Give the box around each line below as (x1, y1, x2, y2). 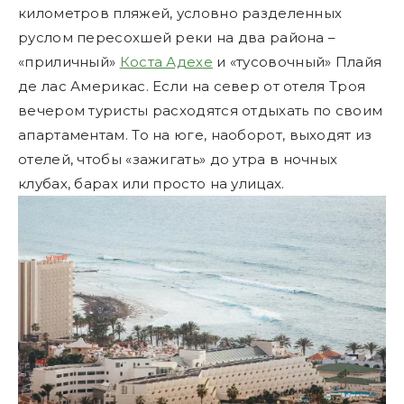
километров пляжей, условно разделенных (18, 4, 343, 22)
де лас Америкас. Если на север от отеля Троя (18, 77, 366, 95)
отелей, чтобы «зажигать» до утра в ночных (18, 150, 338, 168)
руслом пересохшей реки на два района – (18, 28, 336, 46)
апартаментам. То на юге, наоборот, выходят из (18, 125, 372, 143)
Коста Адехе (119, 52, 213, 70)
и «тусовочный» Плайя (212, 52, 382, 70)
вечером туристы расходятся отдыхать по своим (18, 101, 383, 119)
